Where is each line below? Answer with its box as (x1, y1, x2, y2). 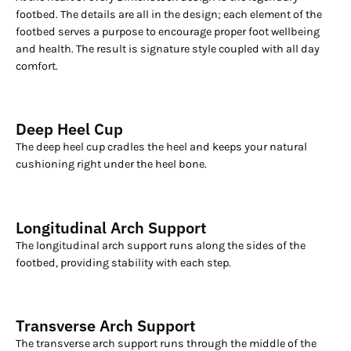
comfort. (16, 59, 58, 73)
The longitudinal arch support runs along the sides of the (16, 238, 306, 252)
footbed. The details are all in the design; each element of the (16, 7, 322, 21)
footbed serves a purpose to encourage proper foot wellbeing (16, 24, 320, 38)
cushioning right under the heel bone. (16, 157, 207, 172)
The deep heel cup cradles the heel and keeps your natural (16, 140, 307, 154)
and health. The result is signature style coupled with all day (16, 42, 320, 56)
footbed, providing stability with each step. (16, 255, 231, 270)
